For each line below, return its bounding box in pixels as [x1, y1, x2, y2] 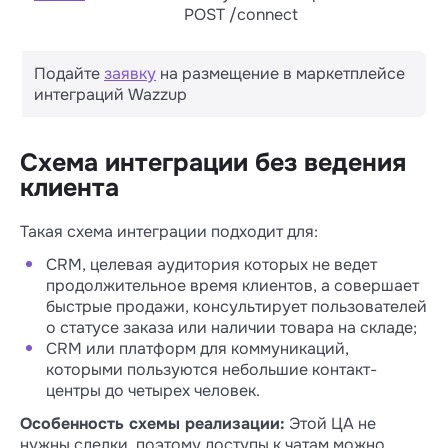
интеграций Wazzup [34, 84, 187, 105]
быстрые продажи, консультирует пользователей [46, 296, 427, 317]
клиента [20, 172, 119, 204]
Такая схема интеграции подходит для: [20, 221, 318, 242]
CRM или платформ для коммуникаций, [46, 338, 349, 359]
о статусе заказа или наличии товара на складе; [46, 317, 417, 338]
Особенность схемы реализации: [20, 413, 285, 434]
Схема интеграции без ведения [20, 147, 406, 179]
